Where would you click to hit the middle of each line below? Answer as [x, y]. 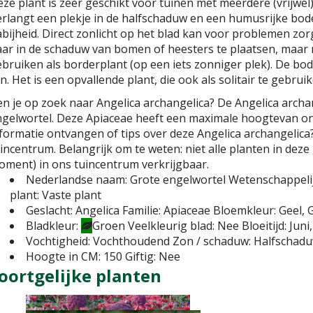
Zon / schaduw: [212, 241]
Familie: [141, 210]
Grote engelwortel [178, 180]
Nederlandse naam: [77, 180]
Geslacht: [49, 210]
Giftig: [140, 256]
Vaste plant [72, 195]
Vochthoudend [131, 241]
